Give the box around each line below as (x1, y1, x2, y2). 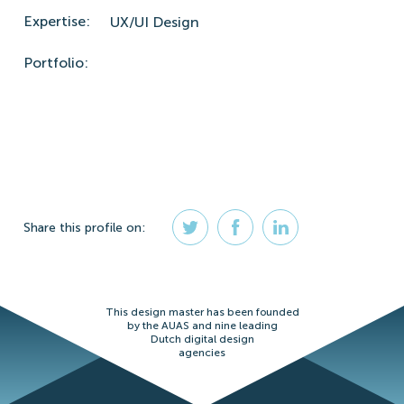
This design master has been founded (105, 306, 299, 319)
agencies (179, 346, 225, 360)
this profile (60, 219, 123, 235)
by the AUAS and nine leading (126, 319, 278, 333)
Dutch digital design (150, 333, 254, 346)
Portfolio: (23, 54, 88, 72)
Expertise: (23, 13, 90, 31)
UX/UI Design (110, 14, 199, 32)
